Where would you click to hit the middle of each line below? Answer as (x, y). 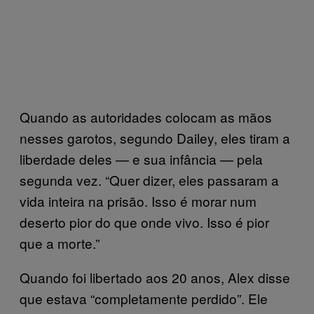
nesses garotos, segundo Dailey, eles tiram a (155, 138)
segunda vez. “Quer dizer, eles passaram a (149, 180)
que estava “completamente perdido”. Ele (144, 298)
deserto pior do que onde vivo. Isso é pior (144, 222)
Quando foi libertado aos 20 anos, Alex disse (155, 277)
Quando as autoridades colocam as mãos (146, 117)
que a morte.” (60, 243)
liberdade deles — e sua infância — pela (141, 159)
